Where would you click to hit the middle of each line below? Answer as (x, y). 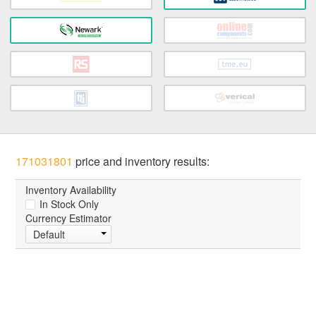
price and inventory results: (141, 162)
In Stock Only (68, 204)
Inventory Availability (71, 190)
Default (49, 235)
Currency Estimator (69, 218)
